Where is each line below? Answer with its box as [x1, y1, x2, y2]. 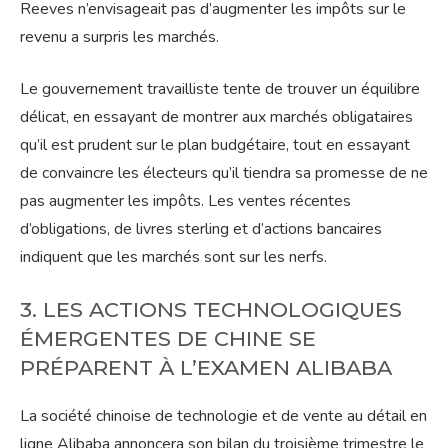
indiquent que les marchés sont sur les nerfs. [20, 246, 327, 269]
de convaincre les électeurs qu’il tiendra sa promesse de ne [20, 162, 428, 185]
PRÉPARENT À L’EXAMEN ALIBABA [20, 355, 392, 381]
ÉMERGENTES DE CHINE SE [20, 326, 316, 352]
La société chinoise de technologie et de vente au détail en [20, 405, 427, 428]
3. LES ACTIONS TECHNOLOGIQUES [20, 297, 402, 323]
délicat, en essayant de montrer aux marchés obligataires [20, 106, 413, 129]
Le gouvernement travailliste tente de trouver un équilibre [20, 78, 420, 101]
